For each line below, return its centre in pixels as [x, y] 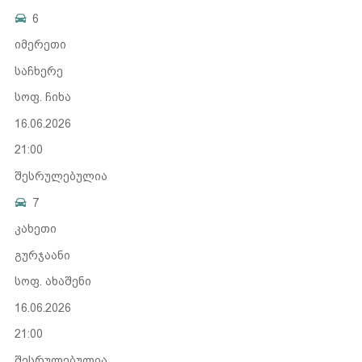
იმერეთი [40, 44]
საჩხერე [38, 71]
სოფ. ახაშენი [53, 282]
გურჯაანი [42, 255]
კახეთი [35, 229]
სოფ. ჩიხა [42, 97]
